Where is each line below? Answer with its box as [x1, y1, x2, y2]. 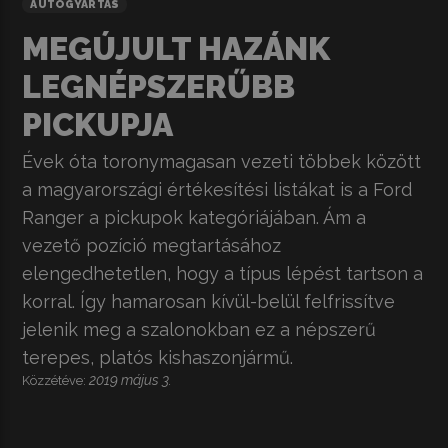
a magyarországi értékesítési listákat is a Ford [22, 179, 413, 201]
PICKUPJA [22, 106, 174, 144]
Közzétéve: [22, 373, 90, 389]
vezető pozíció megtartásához [22, 235, 282, 257]
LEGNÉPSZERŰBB [22, 68, 296, 106]
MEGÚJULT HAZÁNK [22, 30, 331, 68]
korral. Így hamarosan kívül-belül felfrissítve [22, 291, 396, 313]
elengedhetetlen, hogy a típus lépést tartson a [22, 263, 424, 285]
